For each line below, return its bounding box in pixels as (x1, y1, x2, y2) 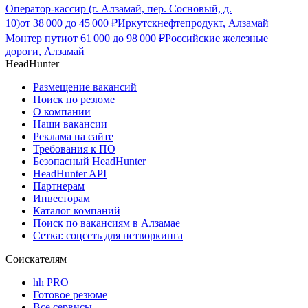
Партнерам (33, 180, 85, 192)
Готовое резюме (33, 289, 107, 301)
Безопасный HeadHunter (33, 155, 146, 168)
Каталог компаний (33, 205, 120, 217)
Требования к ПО (33, 143, 115, 155)
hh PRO (33, 276, 69, 289)
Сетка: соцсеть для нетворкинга (33, 230, 183, 242)
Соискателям (5, 253, 67, 265)
